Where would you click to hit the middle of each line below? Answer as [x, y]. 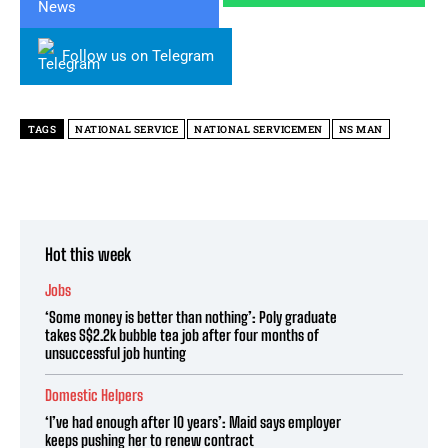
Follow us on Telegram [138, 56]
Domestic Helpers [94, 395]
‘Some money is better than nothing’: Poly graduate [191, 317]
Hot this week [88, 255]
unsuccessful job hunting [115, 353]
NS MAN [360, 130]
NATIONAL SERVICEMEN [258, 130]
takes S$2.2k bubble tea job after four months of [182, 335]
